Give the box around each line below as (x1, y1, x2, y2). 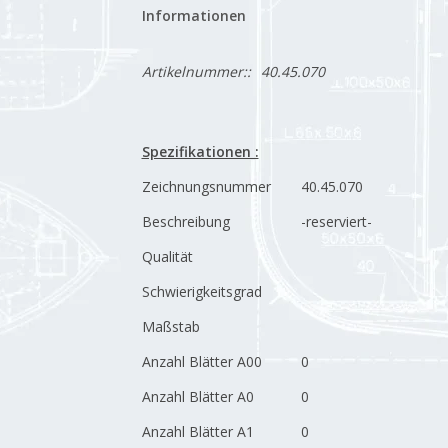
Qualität (141, 247, 193, 266)
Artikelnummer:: (141, 62, 251, 81)
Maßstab (141, 317, 200, 336)
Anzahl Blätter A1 (141, 422, 254, 441)
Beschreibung (141, 212, 230, 231)
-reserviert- (300, 212, 372, 231)
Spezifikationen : (141, 142, 259, 161)
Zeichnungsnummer (141, 177, 271, 196)
